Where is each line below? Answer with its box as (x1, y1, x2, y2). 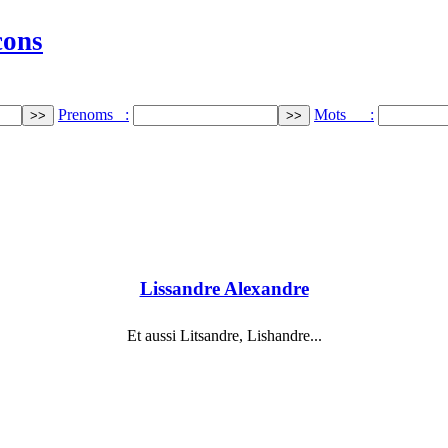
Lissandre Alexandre (139, 278, 309, 300)
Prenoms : (58, 105, 129, 123)
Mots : (314, 105, 374, 123)
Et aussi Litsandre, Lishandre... (126, 327, 322, 345)
